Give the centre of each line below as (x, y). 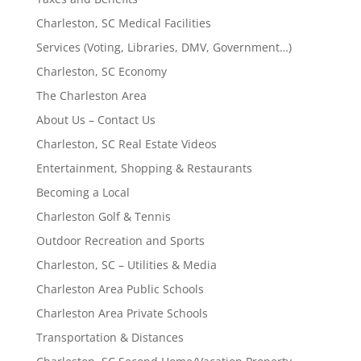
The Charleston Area (91, 95)
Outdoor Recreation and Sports (120, 240)
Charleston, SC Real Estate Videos (126, 143)
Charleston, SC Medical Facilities (123, 23)
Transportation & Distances (110, 337)
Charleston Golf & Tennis (103, 216)
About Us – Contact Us (95, 119)
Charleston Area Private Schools (122, 313)
